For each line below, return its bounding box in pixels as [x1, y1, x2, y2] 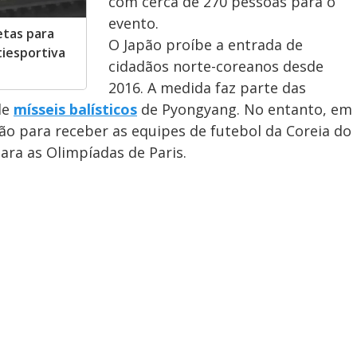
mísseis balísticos [14, 100, 137, 119]
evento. [108, 14, 159, 33]
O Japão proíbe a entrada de [108, 35, 303, 54]
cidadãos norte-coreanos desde [108, 57, 324, 76]
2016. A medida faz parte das [108, 78, 306, 97]
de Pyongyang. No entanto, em [137, 100, 352, 119]
